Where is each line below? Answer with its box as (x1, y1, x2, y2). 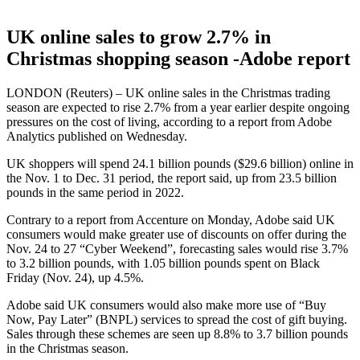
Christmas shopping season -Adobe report (6, 48, 350, 70)
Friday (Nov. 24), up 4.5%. (6, 271, 144, 285)
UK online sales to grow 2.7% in (6, 27, 271, 48)
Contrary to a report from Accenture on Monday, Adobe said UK (6, 213, 335, 227)
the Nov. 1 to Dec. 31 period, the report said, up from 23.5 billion (6, 171, 337, 186)
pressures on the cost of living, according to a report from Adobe (6, 115, 332, 129)
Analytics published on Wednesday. (6, 129, 187, 144)
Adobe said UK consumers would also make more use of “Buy (6, 298, 326, 313)
